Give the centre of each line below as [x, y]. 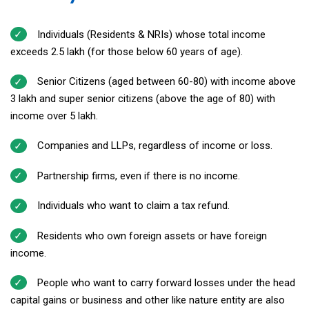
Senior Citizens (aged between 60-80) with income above [166, 82]
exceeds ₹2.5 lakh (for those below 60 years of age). [127, 51]
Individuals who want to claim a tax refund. [133, 206]
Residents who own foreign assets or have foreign [152, 236]
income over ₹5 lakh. [54, 116]
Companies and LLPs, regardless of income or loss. [154, 146]
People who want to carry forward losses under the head [166, 282]
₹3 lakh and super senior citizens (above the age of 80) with [143, 99]
